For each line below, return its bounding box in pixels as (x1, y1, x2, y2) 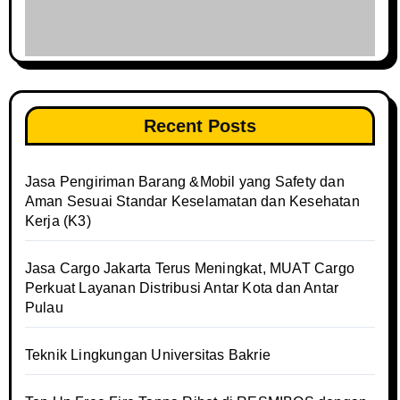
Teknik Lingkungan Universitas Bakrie (24, 347, 271, 362)
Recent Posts (144, 116, 256, 136)
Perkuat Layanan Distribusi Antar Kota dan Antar (24, 280, 339, 296)
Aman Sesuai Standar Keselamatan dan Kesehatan (24, 194, 360, 209)
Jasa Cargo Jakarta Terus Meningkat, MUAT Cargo (24, 261, 354, 276)
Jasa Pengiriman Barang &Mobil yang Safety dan (24, 174, 345, 189)
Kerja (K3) (24, 213, 91, 229)
